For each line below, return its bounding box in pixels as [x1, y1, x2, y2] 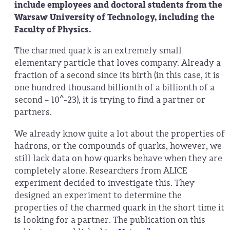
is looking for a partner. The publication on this [14, 214, 205, 226]
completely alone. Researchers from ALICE [14, 164, 187, 177]
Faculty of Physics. [14, 24, 91, 36]
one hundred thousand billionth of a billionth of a [14, 82, 215, 94]
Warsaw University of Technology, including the [14, 11, 215, 24]
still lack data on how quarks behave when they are [14, 152, 222, 164]
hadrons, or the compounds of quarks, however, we [14, 140, 222, 152]
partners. [14, 106, 52, 119]
